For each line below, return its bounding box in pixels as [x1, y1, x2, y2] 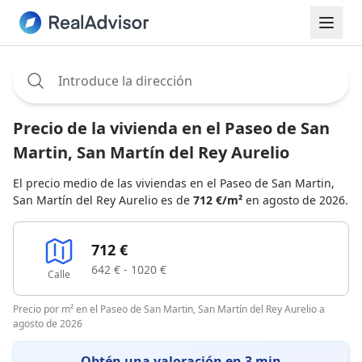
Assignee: [12, 58, 70, 76]
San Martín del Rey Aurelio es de [13, 192, 193, 208]
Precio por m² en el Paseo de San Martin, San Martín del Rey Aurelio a [13, 302, 325, 316]
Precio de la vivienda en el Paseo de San [13, 117, 330, 139]
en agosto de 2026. [242, 192, 348, 208]
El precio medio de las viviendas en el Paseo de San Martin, [13, 175, 335, 191]
